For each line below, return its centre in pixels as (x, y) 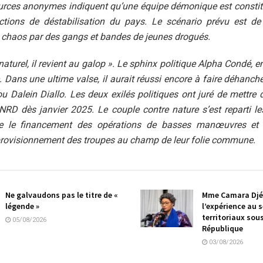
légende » (22, 206)
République (222, 228)
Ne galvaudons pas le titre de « (62, 195)
